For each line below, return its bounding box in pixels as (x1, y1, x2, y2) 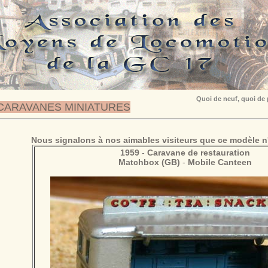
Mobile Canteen (187, 157, 252, 167)
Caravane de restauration (147, 148, 250, 157)
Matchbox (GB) (118, 157, 180, 167)
